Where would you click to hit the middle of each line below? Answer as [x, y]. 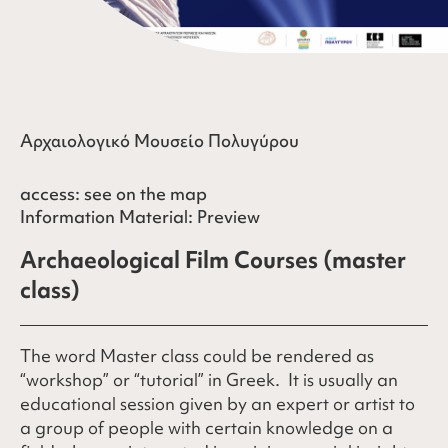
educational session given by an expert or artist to [217, 403]
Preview [228, 216]
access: [52, 193]
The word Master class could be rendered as [197, 355]
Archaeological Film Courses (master [213, 260]
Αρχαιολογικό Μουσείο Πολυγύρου [159, 140]
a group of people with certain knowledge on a [206, 427]
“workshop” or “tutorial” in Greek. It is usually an [209, 379]
